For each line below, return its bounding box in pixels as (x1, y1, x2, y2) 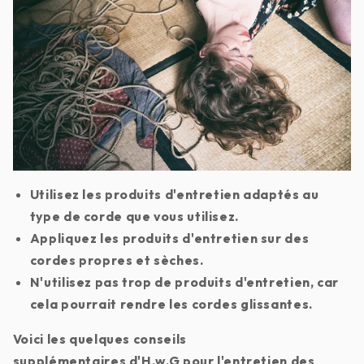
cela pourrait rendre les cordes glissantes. (29, 296, 313, 313)
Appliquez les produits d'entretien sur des (29, 230, 310, 247)
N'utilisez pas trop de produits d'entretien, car (29, 274, 339, 291)
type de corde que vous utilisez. (29, 208, 239, 225)
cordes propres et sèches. (29, 252, 204, 269)
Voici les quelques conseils (12, 330, 187, 347)
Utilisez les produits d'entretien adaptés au (29, 186, 319, 203)
